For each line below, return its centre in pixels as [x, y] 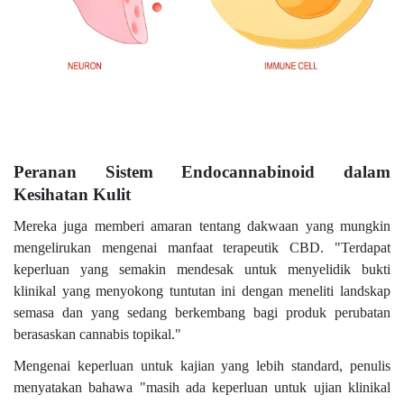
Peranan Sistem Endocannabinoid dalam [202, 171]
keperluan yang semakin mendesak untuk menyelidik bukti [202, 270]
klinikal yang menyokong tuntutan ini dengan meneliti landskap [202, 291]
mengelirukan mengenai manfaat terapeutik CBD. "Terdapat [202, 248]
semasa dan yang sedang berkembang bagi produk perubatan [202, 313]
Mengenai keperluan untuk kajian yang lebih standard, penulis [202, 366]
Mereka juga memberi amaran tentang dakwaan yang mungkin [202, 226]
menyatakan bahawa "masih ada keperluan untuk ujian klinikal [202, 388]
